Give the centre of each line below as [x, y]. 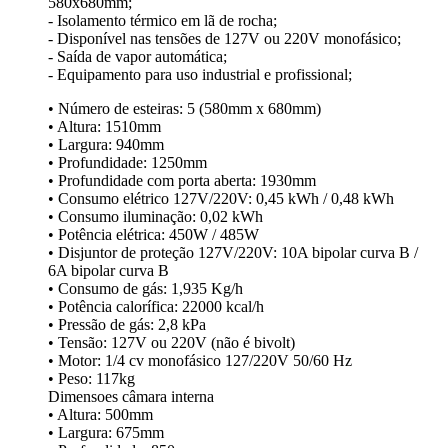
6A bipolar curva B [108, 271]
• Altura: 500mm [100, 415]
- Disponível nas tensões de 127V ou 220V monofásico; [224, 39]
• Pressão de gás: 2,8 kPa [127, 325]
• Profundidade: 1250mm [127, 163]
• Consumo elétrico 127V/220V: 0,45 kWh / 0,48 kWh [221, 199]
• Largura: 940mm [106, 145]
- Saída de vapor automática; [137, 57]
